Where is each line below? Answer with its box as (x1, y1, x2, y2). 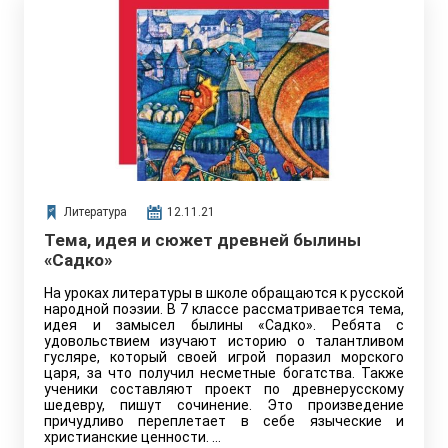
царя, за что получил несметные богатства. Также (44, 365, 404, 381)
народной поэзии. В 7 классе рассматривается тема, (44, 301, 404, 317)
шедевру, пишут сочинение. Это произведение (44, 397, 404, 413)
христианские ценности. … (44, 429, 221, 445)
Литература (64, 205, 127, 219)
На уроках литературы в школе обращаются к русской (44, 285, 404, 301)
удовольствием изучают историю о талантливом (44, 333, 404, 349)
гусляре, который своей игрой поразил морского (44, 349, 404, 365)
